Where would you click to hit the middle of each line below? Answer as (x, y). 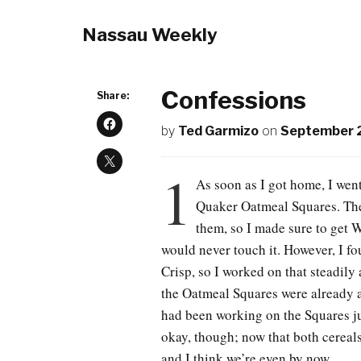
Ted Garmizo (218, 131)
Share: (113, 95)
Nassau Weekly (150, 35)
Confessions (233, 100)
